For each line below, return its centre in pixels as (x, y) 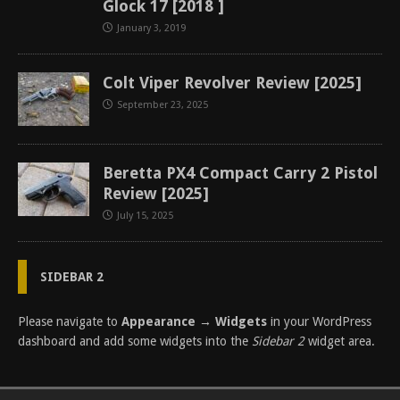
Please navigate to (70, 321)
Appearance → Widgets (194, 321)
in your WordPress (319, 321)
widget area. (340, 341)
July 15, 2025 (145, 216)
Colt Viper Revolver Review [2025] (232, 83)
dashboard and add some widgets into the (135, 341)
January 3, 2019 (151, 28)
